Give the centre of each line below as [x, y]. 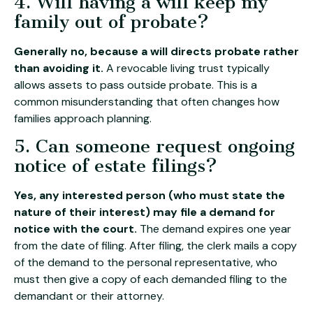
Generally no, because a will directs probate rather [156, 51]
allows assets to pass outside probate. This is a [136, 85]
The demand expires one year [214, 229]
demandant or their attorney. [89, 296]
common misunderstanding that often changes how [147, 101]
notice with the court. [75, 229]
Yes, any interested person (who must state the [150, 196]
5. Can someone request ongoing [154, 147]
